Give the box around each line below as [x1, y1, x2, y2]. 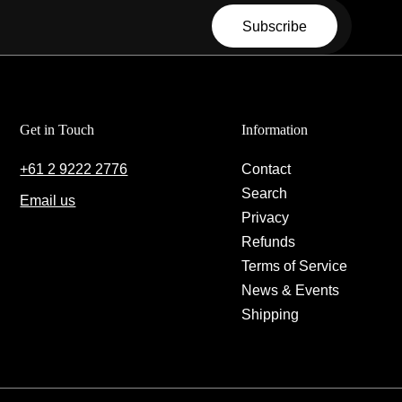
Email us [20, 191, 76, 208]
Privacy [240, 208, 289, 225]
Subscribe [242, 17, 307, 34]
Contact [240, 160, 291, 177]
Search [240, 184, 287, 201]
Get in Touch [20, 121, 95, 137]
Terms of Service [240, 257, 347, 274]
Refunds [240, 232, 295, 249]
